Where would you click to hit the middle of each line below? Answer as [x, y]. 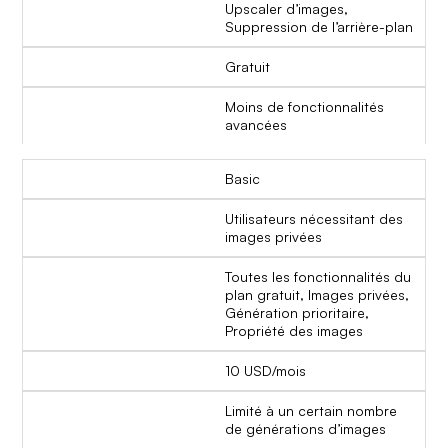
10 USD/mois [265, 370]
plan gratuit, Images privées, [317, 294]
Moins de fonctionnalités [304, 106]
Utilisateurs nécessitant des [314, 218]
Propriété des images [294, 330]
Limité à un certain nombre [311, 410]
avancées [256, 124]
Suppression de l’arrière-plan [319, 26]
